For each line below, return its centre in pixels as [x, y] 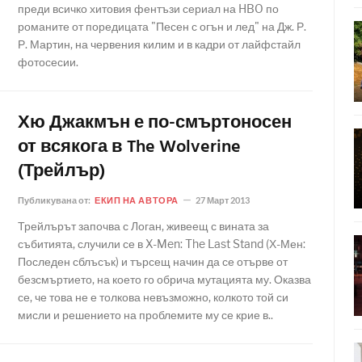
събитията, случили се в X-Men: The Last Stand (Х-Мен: [162, 244]
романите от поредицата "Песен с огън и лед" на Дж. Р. [162, 26]
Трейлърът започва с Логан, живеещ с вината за [143, 226]
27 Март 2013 [222, 200]
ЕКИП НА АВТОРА [137, 200]
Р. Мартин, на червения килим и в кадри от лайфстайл [159, 44]
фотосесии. [48, 62]
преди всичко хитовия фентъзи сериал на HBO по [148, 8]
